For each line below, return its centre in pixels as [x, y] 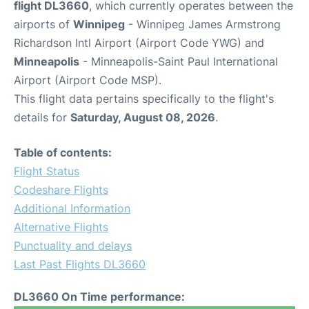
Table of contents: [63, 152]
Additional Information [72, 208]
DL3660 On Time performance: [99, 296]
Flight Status [47, 171]
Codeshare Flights [61, 189]
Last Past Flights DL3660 [80, 264]
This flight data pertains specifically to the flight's [144, 98]
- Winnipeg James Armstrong [203, 24]
